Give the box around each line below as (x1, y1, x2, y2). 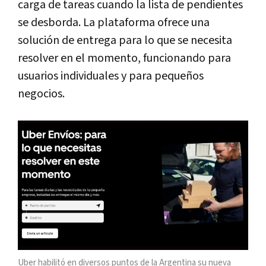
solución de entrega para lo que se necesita (18, 32, 232, 48)
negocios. (18, 85, 65, 102)
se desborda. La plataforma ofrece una (18, 14, 210, 30)
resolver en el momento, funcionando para (18, 50, 231, 66)
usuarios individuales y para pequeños (18, 68, 204, 84)
